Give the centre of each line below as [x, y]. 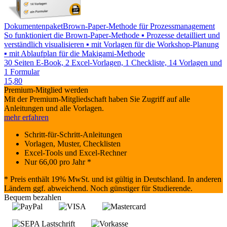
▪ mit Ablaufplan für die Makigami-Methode [74, 54]
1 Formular [22, 72]
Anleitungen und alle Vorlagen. [54, 108]
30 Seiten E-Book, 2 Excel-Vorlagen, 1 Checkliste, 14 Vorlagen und [113, 63]
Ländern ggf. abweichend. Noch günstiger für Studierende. [98, 188]
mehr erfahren [26, 118]
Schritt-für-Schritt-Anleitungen [73, 135]
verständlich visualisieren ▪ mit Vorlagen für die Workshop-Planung [111, 45]
